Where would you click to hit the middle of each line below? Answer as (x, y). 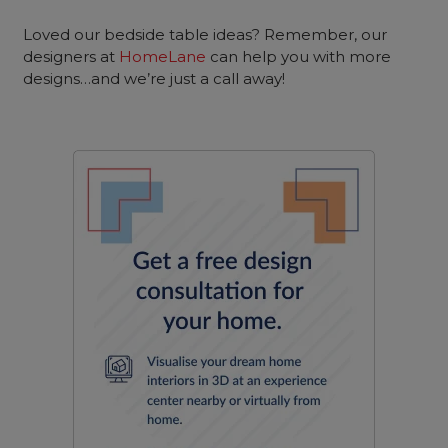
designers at (71, 56)
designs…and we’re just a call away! (154, 78)
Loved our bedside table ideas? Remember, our (205, 34)
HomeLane (163, 56)
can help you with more (299, 56)
